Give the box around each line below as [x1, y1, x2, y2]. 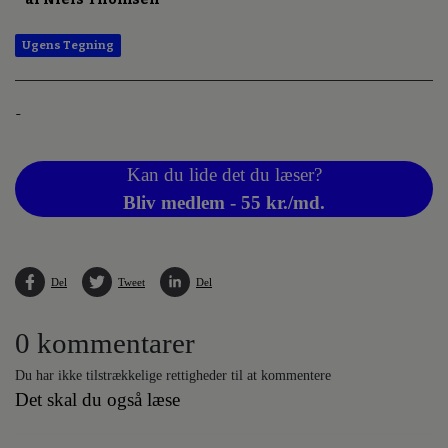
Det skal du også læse [15, 389, 180, 411]
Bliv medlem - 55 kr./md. [123, 192, 325, 214]
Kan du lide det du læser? [126, 164, 322, 186]
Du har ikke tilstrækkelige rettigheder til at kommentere [15, 367, 331, 384]
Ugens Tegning [22, 38, 114, 53]
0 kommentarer [15, 327, 195, 360]
